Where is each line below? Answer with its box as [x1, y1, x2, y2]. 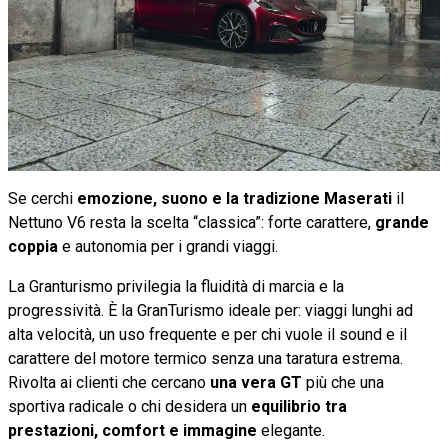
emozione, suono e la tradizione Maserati [73, 188, 392, 208]
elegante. [257, 420, 325, 440]
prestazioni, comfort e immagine [8, 420, 257, 440]
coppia [8, 236, 58, 256]
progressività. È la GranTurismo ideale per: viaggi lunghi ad [8, 300, 413, 320]
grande [375, 212, 429, 232]
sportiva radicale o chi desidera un [8, 396, 247, 416]
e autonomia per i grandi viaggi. [58, 236, 282, 256]
